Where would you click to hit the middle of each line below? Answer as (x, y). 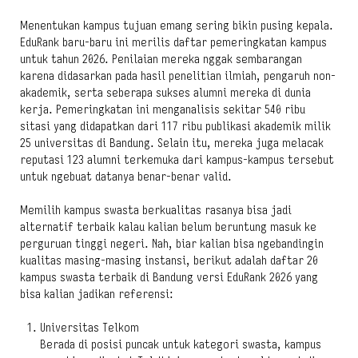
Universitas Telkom (89, 328)
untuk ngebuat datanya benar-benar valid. (126, 177)
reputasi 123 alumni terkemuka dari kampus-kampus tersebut (177, 160)
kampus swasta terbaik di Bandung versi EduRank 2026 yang (169, 277)
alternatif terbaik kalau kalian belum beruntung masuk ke (168, 227)
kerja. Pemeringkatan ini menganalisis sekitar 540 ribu (163, 109)
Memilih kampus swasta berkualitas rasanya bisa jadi (156, 210)
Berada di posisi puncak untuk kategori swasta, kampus (181, 344)
